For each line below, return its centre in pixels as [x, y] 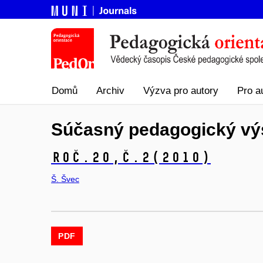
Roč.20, [86, 157]
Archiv [110, 91]
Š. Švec [65, 179]
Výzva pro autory [181, 91]
